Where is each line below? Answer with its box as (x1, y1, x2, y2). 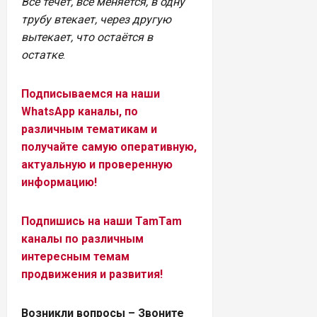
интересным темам (21, 249, 129, 263)
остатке (21, 47, 63, 62)
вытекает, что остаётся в (21, 30, 153, 44)
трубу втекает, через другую (21, 12, 171, 26)
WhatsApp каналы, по (21, 104, 138, 118)
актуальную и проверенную (21, 157, 173, 171)
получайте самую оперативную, (21, 139, 197, 154)
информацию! (21, 175, 97, 189)
